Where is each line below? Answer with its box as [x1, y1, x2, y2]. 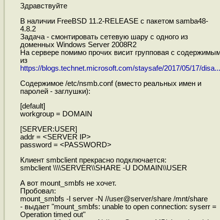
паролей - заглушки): [20, 87, 90, 95]
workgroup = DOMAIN [20, 110, 92, 118]
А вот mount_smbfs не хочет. [20, 179, 116, 187]
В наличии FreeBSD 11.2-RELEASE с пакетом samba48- [20, 17, 208, 26]
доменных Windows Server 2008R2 [20, 41, 137, 49]
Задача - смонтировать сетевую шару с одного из [20, 33, 188, 41]
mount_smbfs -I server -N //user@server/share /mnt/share [20, 194, 208, 203]
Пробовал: [20, 187, 56, 195]
